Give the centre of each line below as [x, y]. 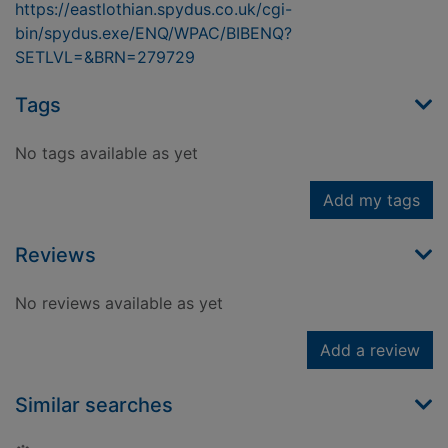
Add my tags [371, 200]
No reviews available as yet [119, 303]
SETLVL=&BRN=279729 [105, 57]
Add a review [370, 350]
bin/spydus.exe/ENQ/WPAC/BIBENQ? [153, 33]
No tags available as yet [106, 153]
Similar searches [94, 405]
